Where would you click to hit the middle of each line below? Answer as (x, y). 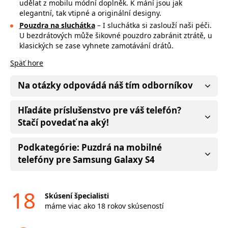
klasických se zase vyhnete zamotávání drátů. (96, 45)
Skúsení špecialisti (77, 195)
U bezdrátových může (57, 35)
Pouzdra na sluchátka (57, 25)
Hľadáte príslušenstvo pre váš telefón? (99, 110)
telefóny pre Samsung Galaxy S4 (86, 159)
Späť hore (27, 63)
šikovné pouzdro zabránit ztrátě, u (153, 35)
